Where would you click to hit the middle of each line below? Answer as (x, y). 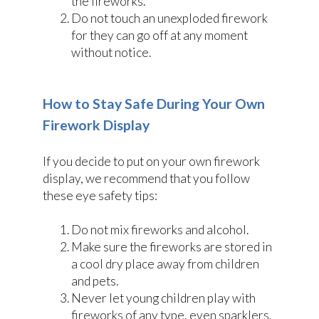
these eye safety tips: (100, 195)
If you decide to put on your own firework (151, 161)
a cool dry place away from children (165, 264)
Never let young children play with (163, 298)
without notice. (111, 52)
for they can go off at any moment (159, 35)
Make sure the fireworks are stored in (172, 247)
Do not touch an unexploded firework (169, 18)
